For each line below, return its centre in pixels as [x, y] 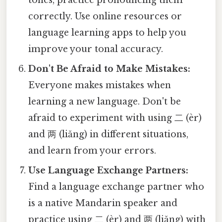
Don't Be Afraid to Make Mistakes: [110, 69]
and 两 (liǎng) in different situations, [109, 135]
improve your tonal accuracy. [96, 49]
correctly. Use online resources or [105, 17]
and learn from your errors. [92, 151]
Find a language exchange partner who [116, 187]
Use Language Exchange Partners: [109, 171]
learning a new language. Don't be [105, 102]
